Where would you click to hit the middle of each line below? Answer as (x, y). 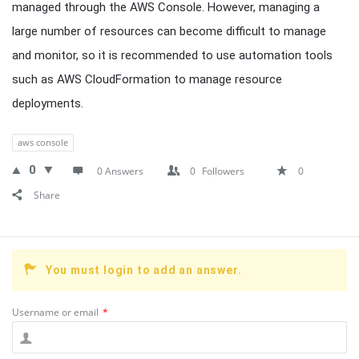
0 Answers (120, 171)
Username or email (55, 312)
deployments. (48, 103)
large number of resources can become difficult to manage (169, 31)
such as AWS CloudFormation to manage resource (147, 79)
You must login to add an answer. (143, 270)
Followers (223, 171)
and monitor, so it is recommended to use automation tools (172, 55)
